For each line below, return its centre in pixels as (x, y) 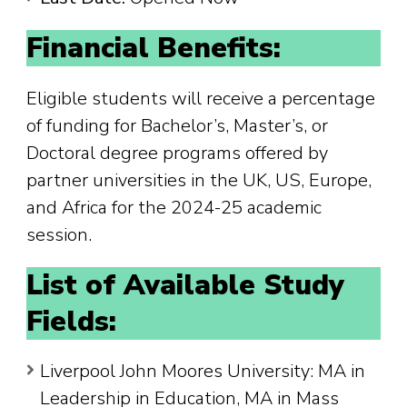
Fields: (71, 321)
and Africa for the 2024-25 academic (174, 207)
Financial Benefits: (154, 49)
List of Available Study (185, 285)
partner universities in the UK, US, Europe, (199, 180)
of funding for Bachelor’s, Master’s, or (177, 125)
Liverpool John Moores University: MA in (203, 371)
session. (59, 234)
